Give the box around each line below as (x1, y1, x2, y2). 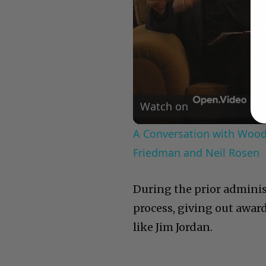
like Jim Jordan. (133, 220, 213, 235)
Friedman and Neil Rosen (133, 145, 260, 160)
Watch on (140, 99, 189, 114)
